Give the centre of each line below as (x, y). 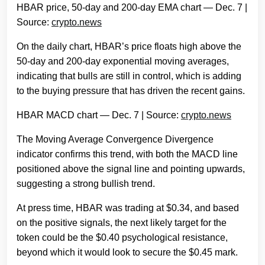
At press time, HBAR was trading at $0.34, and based (128, 208)
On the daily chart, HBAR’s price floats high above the (129, 47)
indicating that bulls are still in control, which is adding (129, 76)
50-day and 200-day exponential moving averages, (123, 62)
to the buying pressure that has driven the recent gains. (131, 91)
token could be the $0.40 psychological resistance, (122, 238)
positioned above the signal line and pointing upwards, (131, 169)
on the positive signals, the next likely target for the (122, 223)
